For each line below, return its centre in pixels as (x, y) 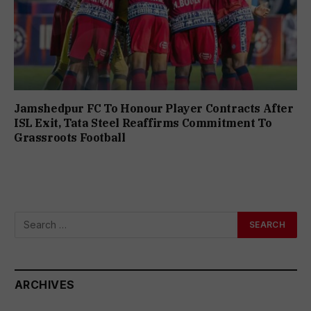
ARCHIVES (45, 284)
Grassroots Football (70, 137)
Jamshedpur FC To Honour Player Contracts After (154, 108)
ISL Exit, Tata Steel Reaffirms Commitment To (143, 123)
